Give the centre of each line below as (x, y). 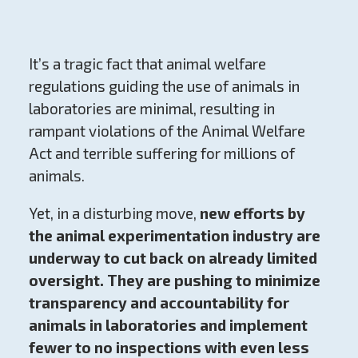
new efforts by (252, 213)
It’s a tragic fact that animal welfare (147, 63)
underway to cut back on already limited (173, 257)
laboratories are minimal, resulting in (151, 108)
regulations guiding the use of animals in (164, 86)
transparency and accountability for (159, 302)
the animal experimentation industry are (174, 235)
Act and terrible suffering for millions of (161, 153)
